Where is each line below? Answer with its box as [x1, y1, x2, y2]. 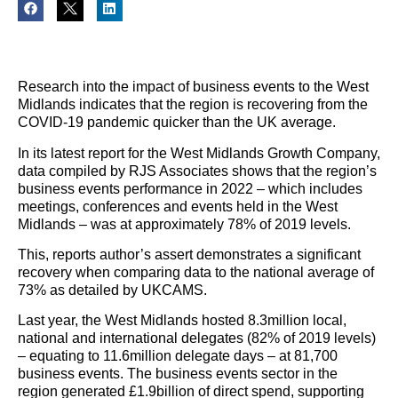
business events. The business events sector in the [18, 366, 338, 382]
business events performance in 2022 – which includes [18, 180, 362, 196]
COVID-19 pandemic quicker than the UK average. [18, 115, 336, 131]
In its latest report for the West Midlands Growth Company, [18, 145, 380, 161]
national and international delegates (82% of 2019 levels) [18, 330, 376, 346]
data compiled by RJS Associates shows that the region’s [18, 163, 377, 179]
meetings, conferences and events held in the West [18, 198, 338, 214]
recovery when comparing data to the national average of [18, 264, 374, 280]
